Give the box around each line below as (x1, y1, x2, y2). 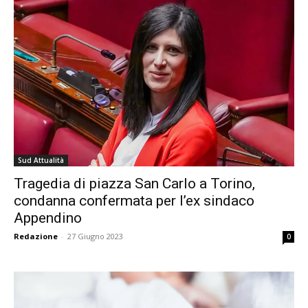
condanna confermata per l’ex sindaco (14, 192, 254, 210)
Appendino (14, 210, 82, 227)
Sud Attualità (18, 155, 64, 166)
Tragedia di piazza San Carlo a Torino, (14, 175, 255, 192)
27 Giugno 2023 (67, 231, 123, 242)
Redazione (14, 231, 58, 242)
